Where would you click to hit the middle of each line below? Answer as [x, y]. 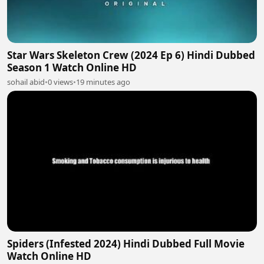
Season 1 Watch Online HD [72, 68]
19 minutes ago [103, 82]
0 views [60, 82]
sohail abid [26, 82]
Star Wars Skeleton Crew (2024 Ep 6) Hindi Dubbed [131, 55]
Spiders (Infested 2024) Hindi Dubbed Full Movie [126, 243]
